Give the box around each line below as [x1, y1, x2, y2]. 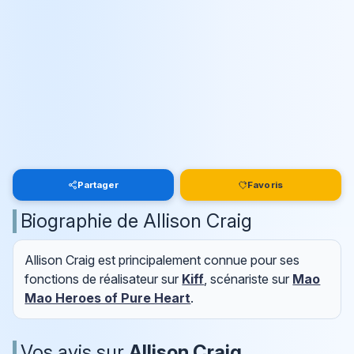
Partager [77, 179, 119, 190]
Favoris [247, 179, 283, 190]
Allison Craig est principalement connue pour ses [24, 252, 300, 269]
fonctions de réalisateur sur [24, 271, 183, 288]
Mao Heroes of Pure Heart [24, 290, 191, 307]
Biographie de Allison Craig [21, 209, 252, 232]
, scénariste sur [204, 271, 293, 288]
